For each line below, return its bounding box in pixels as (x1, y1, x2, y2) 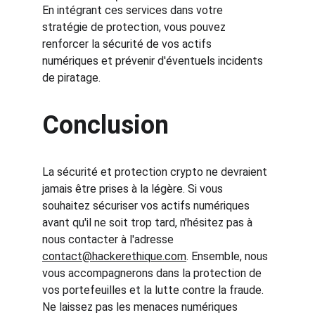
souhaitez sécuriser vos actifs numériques (42, 199, 252, 212)
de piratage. (42, 71, 103, 84)
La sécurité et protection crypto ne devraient (42, 165, 270, 179)
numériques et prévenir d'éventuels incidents (42, 54, 266, 67)
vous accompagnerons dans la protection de (42, 266, 264, 280)
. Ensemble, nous (186, 250, 271, 263)
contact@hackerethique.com (42, 250, 186, 263)
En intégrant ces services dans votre (42, 4, 226, 17)
